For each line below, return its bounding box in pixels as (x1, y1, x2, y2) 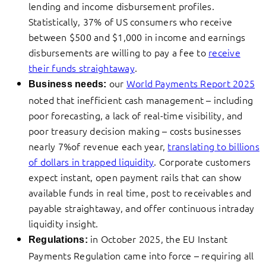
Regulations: (28, 235, 88, 245)
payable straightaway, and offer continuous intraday (28, 201, 255, 215)
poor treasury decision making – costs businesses (28, 124, 242, 138)
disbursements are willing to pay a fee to (28, 46, 209, 59)
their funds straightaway (28, 61, 135, 75)
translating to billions (167, 140, 259, 153)
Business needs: (28, 79, 107, 90)
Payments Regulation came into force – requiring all (28, 249, 254, 262)
